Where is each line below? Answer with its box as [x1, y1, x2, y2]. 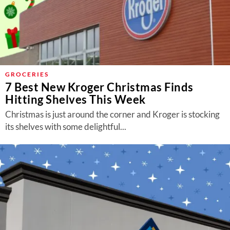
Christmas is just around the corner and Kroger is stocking [5, 109, 220, 120]
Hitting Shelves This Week [5, 92, 146, 106]
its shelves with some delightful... [5, 121, 126, 132]
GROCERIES [5, 70, 49, 78]
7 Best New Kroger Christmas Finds [5, 80, 194, 94]
